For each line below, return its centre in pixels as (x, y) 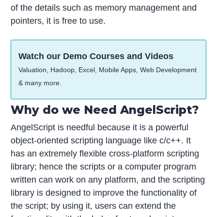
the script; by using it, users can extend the (93, 206)
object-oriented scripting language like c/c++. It (101, 140)
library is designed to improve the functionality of (104, 193)
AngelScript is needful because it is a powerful (100, 127)
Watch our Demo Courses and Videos (96, 56)
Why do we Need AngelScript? (105, 109)
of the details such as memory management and (104, 8)
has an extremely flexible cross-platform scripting (105, 153)
